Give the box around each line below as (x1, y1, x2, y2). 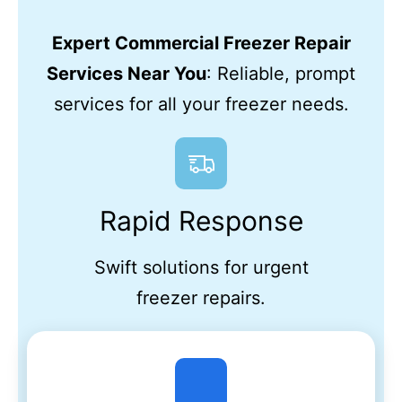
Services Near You (47, 63, 206, 84)
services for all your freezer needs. (53, 93, 349, 115)
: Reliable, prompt (206, 63, 355, 84)
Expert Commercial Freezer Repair (51, 32, 351, 54)
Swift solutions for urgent (93, 257, 309, 278)
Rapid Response (99, 205, 303, 237)
